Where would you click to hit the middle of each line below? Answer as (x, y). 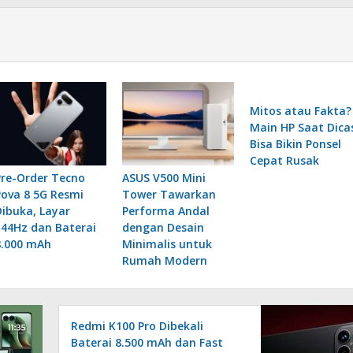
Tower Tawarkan (169, 194)
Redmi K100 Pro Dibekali (137, 325)
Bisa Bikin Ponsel (295, 143)
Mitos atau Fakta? (300, 110)
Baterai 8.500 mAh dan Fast (147, 342)
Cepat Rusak (284, 160)
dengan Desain (163, 227)
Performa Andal (165, 210)
